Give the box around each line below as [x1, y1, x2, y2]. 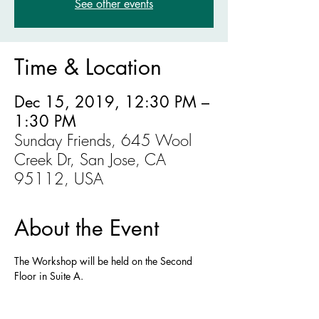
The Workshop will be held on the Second [14, 254, 195, 268]
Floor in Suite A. [14, 269, 86, 283]
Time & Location [14, 53, 162, 81]
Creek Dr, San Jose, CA [14, 149, 166, 170]
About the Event [14, 214, 159, 242]
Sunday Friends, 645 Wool [14, 130, 192, 151]
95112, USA [14, 168, 103, 189]
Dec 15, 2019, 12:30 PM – [14, 92, 209, 112]
